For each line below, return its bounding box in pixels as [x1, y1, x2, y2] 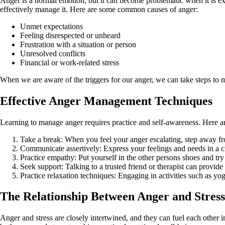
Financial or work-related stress [20, 58, 119, 67]
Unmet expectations [20, 22, 83, 31]
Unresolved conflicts [20, 49, 85, 58]
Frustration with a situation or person [20, 40, 136, 49]
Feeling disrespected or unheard [20, 31, 121, 40]
